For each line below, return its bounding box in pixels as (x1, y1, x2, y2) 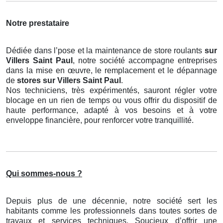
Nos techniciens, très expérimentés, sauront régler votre (6, 86, 217, 95)
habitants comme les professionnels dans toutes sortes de (6, 207, 217, 216)
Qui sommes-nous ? (6, 169, 82, 178)
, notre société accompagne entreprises (73, 56, 217, 65)
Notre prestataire (6, 19, 69, 28)
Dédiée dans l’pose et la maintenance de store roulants (6, 46, 205, 55)
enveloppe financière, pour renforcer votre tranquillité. (6, 116, 194, 125)
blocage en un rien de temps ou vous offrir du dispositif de (6, 96, 217, 105)
